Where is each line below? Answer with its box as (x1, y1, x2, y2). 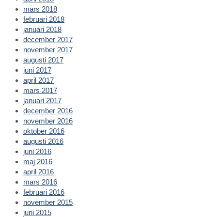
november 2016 (23, 116, 73, 125)
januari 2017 (23, 96, 62, 105)
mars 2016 (23, 177, 57, 186)
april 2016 (23, 167, 54, 176)
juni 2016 (23, 147, 51, 155)
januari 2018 (23, 25, 62, 33)
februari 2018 (23, 15, 64, 23)
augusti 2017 (23, 55, 63, 64)
